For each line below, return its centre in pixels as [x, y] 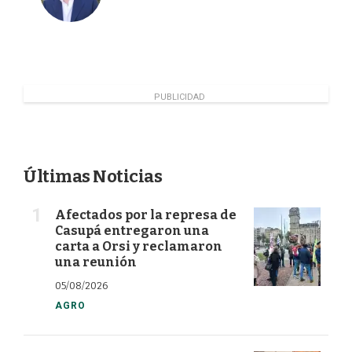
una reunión [96, 262]
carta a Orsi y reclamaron [139, 247]
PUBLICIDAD [179, 97]
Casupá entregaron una [132, 231]
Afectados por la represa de [146, 215]
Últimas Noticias [93, 177]
